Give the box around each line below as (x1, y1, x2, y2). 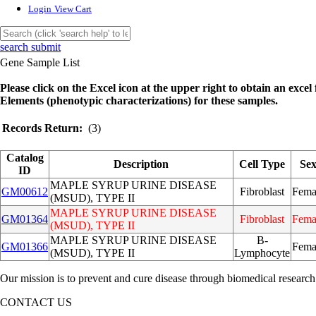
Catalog (6, 152, 44, 164)
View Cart (54, 4, 92, 15)
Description (114, 158, 169, 170)
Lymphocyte (234, 247, 290, 259)
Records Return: (2, 122, 83, 134)
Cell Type (239, 158, 285, 170)
